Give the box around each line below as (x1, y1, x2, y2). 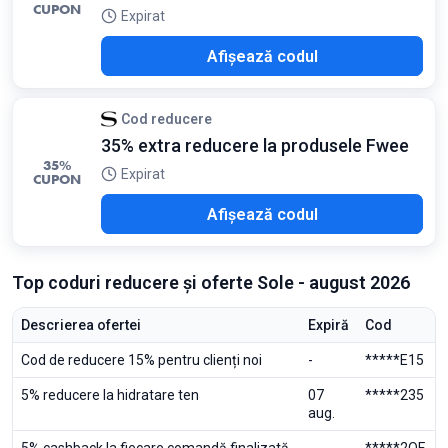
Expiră (308, 317, 349, 333)
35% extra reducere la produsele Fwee (101, 135, 409, 156)
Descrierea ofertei (21, 317, 141, 333)
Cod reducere (121, 111, 212, 127)
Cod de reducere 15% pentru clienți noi (21, 352, 262, 368)
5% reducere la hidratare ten (21, 387, 199, 403)
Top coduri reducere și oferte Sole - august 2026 (12, 272, 410, 293)
